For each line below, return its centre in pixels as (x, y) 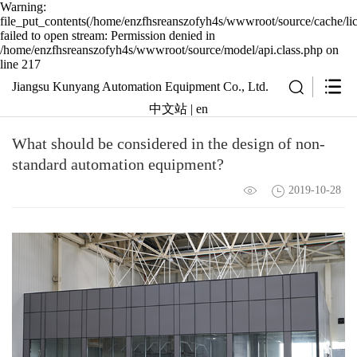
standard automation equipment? (118, 164)
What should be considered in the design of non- (169, 143)
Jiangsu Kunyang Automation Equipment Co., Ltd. (140, 86)
